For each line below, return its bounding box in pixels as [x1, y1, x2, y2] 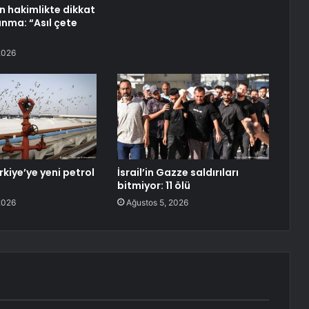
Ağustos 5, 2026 [126, 197, 188, 208]
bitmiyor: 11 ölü [117, 179, 190, 193]
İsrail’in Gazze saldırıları [117, 166, 239, 180]
